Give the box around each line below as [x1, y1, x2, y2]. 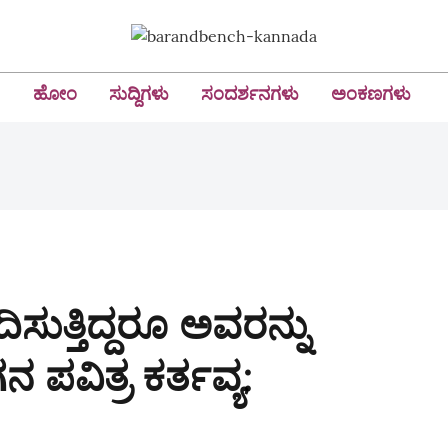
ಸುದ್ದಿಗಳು [109, 81, 169, 105]
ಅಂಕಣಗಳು [331, 81, 411, 105]
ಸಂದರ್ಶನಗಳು [201, 81, 299, 105]
